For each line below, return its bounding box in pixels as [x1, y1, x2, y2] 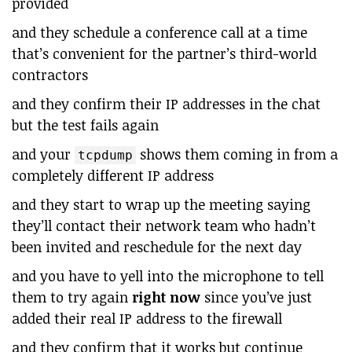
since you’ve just [200, 288, 312, 306]
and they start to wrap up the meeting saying [12, 195, 310, 214]
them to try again [12, 288, 132, 306]
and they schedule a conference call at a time [12, 23, 307, 42]
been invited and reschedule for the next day [12, 237, 302, 256]
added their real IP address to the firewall [12, 309, 282, 328]
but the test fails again [12, 115, 159, 134]
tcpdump [78, 148, 133, 163]
